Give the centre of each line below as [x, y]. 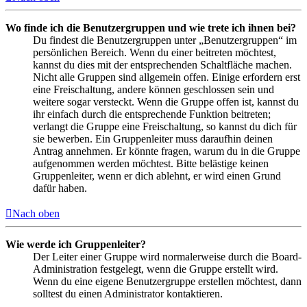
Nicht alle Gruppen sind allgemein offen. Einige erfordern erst [167, 77]
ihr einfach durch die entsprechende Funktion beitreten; [152, 114]
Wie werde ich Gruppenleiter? [76, 244]
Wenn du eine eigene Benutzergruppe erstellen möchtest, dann [167, 281]
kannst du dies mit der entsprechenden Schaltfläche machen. [162, 64]
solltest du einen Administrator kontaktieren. [128, 293]
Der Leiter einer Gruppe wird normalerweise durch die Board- [167, 256]
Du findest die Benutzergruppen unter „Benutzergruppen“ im [165, 40]
